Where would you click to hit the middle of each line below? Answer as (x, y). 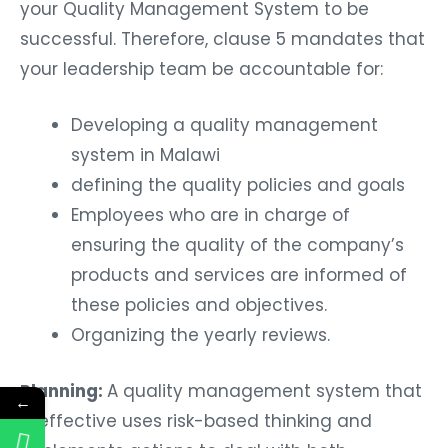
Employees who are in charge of (210, 215)
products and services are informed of (239, 275)
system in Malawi (145, 155)
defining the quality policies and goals (238, 185)
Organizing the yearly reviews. (200, 335)
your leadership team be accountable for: (201, 69)
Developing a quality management (224, 125)
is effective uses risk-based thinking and (196, 420)
